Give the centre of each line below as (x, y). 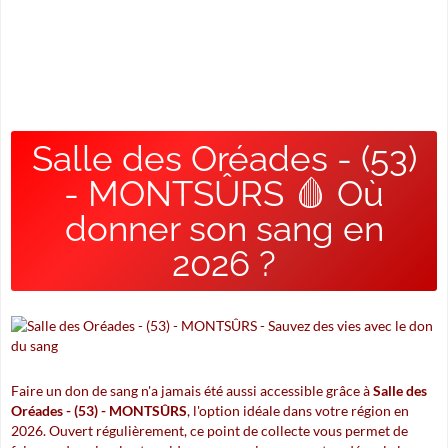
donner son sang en (224, 228)
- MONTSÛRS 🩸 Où (224, 193)
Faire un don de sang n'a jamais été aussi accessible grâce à (192, 390)
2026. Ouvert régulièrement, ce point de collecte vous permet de (209, 430)
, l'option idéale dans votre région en (298, 410)
